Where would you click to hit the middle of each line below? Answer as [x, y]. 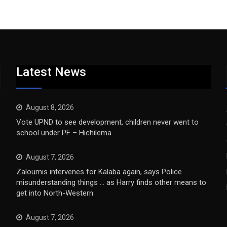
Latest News [51, 72]
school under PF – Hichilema [64, 133]
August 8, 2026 [50, 107]
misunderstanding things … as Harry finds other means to [111, 182]
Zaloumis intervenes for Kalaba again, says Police [99, 172]
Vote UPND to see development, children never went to [108, 122]
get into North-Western [55, 193]
